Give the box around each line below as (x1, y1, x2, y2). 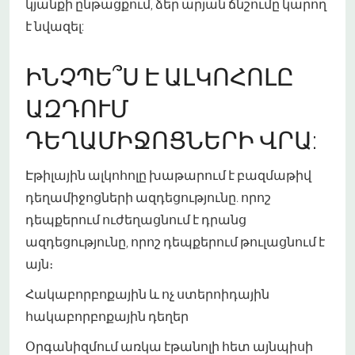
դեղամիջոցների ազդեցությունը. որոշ (25, 189, 271, 206)
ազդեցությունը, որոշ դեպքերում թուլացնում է (25, 233, 325, 250)
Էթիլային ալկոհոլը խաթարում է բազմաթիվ (25, 166, 311, 184)
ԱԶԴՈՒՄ (25, 93, 129, 124)
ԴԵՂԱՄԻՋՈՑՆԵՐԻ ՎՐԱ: (25, 124, 317, 156)
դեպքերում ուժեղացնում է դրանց (25, 211, 246, 228)
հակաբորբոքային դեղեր (25, 307, 189, 325)
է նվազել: (25, 17, 84, 35)
